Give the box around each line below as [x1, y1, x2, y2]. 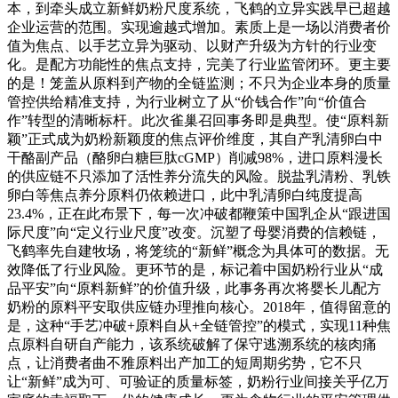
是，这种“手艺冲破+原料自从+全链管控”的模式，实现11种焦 [7, 318, 391, 334]
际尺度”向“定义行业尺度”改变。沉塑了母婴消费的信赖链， [7, 225, 381, 241]
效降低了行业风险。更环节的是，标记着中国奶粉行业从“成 [7, 262, 383, 278]
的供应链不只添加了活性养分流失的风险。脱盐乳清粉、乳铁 [7, 169, 391, 185]
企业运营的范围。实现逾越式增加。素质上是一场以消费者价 [7, 20, 391, 36]
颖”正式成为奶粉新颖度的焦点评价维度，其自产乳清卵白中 [7, 131, 383, 147]
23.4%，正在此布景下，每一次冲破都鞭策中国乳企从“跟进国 [7, 206, 391, 222]
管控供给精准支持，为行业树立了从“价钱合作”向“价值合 [7, 94, 367, 110]
